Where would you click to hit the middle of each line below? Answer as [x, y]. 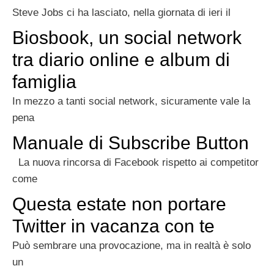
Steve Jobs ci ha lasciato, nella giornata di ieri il [121, 13]
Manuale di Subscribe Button [131, 143]
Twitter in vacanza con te [113, 226]
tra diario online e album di [121, 60]
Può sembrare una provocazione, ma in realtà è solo [131, 246]
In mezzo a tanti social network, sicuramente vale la [131, 102]
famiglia [44, 82]
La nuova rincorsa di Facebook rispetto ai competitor [135, 163]
